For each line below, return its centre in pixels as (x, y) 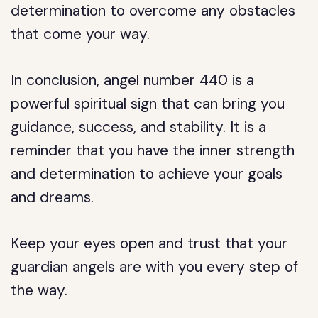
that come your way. (81, 34)
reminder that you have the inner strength (153, 150)
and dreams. (53, 197)
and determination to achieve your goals (147, 174)
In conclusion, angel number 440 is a (133, 80)
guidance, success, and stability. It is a (139, 127)
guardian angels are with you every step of (155, 267)
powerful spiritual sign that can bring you (148, 104)
